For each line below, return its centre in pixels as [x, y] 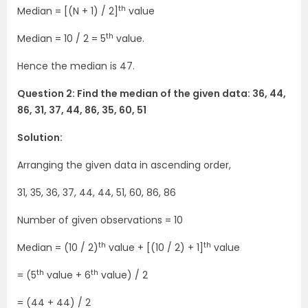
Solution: [40, 138]
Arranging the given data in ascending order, [124, 165]
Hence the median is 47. [76, 66]
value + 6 [67, 275]
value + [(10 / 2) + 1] [155, 248]
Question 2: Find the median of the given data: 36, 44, [152, 94]
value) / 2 [123, 275]
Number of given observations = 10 [100, 220]
